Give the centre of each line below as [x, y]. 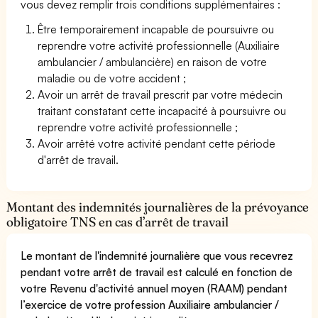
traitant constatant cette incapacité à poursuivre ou [162, 110]
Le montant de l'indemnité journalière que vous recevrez [157, 255]
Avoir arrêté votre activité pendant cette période [157, 143]
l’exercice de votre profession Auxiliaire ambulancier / [150, 304]
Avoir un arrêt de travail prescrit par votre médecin [160, 94]
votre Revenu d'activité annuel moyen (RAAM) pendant [154, 288]
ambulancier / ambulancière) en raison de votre [153, 61]
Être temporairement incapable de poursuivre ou [156, 29]
